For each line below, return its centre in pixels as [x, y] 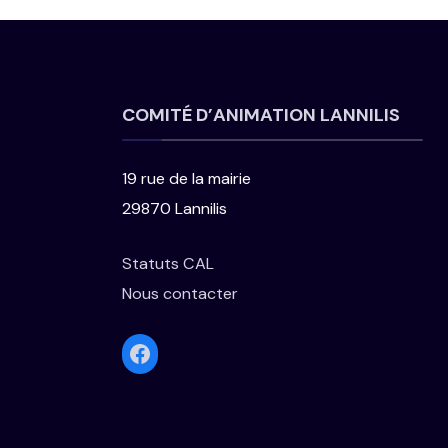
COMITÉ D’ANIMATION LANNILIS [261, 114]
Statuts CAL [168, 263]
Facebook [181, 352]
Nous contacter [180, 293]
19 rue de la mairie [186, 178]
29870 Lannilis [174, 208]
